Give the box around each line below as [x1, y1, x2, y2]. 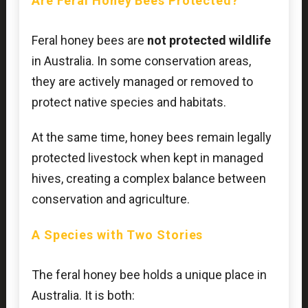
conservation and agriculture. [31, 192, 190, 207]
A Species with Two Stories [31, 228, 203, 243]
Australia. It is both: [31, 288, 135, 303]
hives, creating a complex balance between [31, 171, 266, 186]
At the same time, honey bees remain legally [31, 130, 272, 145]
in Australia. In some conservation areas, [31, 53, 251, 68]
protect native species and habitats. [31, 94, 226, 109]
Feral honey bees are [31, 32, 147, 47]
